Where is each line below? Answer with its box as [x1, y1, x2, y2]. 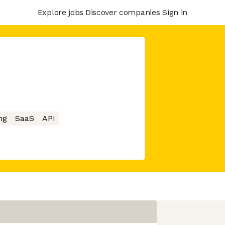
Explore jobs [37, 7, 83, 17]
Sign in [162, 7, 187, 17]
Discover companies [85, 7, 160, 17]
